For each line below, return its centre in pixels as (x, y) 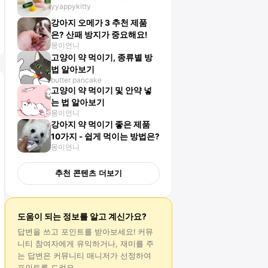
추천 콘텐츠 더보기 (89, 173)
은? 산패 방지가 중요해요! (99, 35)
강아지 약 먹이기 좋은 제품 (100, 124)
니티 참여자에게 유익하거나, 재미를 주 (86, 244)
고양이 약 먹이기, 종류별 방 (102, 57)
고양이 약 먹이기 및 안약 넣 (101, 90)
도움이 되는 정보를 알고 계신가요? (82, 216)
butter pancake (76, 80)
